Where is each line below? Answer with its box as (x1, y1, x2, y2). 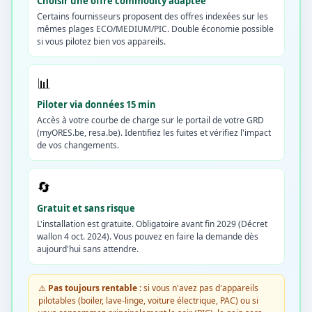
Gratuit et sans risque (36, 201, 135, 214)
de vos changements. (36, 139, 119, 151)
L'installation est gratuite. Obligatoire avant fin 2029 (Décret (36, 217, 267, 230)
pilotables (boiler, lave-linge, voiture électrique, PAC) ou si (38, 294, 258, 306)
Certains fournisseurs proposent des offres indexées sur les (36, 10, 268, 22)
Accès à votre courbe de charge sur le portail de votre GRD (36, 114, 264, 126)
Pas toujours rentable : (47, 281, 141, 294)
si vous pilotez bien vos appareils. (36, 35, 166, 47)
